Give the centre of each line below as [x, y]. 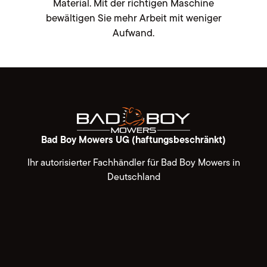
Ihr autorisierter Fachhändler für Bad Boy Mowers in [133, 163]
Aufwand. [133, 33]
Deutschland [133, 177]
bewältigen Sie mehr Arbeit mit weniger [133, 18]
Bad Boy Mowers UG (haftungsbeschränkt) [133, 140]
